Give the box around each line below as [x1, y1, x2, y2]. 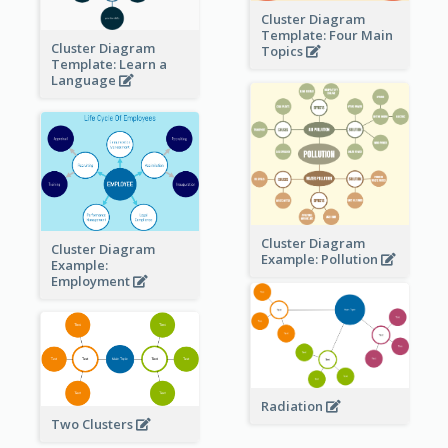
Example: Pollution [260, 250, 381, 269]
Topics [260, 42, 306, 61]
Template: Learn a [50, 55, 167, 74]
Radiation [260, 396, 326, 415]
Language [50, 71, 119, 90]
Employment [50, 272, 133, 291]
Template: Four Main [260, 26, 393, 45]
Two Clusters [50, 414, 136, 433]
